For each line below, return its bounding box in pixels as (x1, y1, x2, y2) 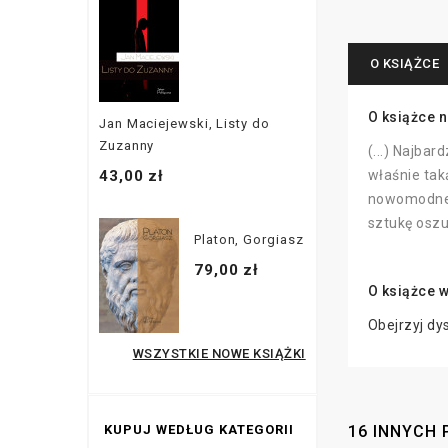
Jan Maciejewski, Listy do (99, 115, 270, 131)
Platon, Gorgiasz (194, 231, 304, 247)
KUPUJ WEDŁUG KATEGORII (104, 421, 294, 437)
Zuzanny (99, 137, 155, 153)
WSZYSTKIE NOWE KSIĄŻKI (132, 345, 306, 361)
